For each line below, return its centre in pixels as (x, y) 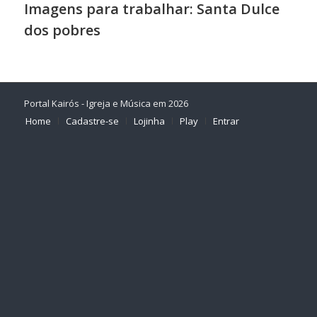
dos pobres (62, 30)
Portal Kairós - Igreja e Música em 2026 (106, 103)
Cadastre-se (92, 121)
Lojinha (149, 121)
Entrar (226, 121)
